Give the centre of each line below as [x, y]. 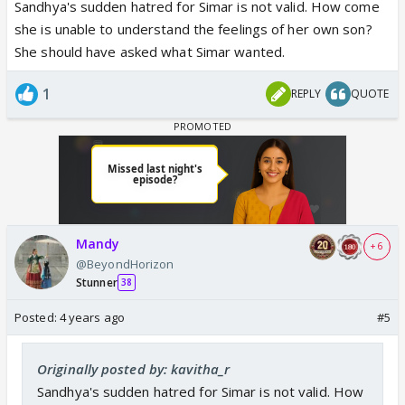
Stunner [97, 282]
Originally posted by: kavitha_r [134, 368]
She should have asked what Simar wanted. [150, 51]
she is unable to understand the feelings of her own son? [193, 28]
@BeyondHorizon [125, 264]
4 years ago [92, 317]
